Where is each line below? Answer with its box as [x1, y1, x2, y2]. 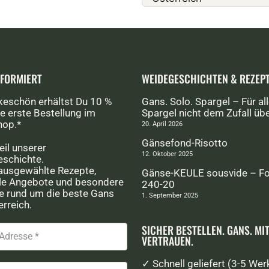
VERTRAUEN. [141, 233, 193, 249]
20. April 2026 [141, 120, 183, 128]
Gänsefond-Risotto [141, 137, 228, 149]
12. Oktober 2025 [141, 150, 193, 158]
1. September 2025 [141, 192, 198, 199]
